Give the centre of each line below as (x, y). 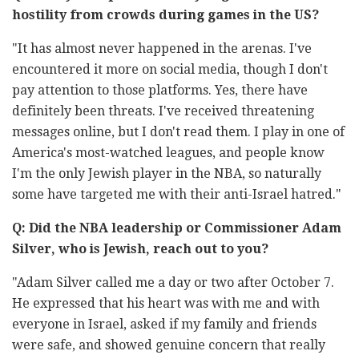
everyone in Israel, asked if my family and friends (164, 325)
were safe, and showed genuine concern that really (169, 345)
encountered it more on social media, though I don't (170, 70)
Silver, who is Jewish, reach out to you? (140, 249)
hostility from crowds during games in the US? (165, 15)
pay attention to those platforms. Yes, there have (160, 91)
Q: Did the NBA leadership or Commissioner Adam (177, 228)
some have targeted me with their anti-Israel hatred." (177, 195)
